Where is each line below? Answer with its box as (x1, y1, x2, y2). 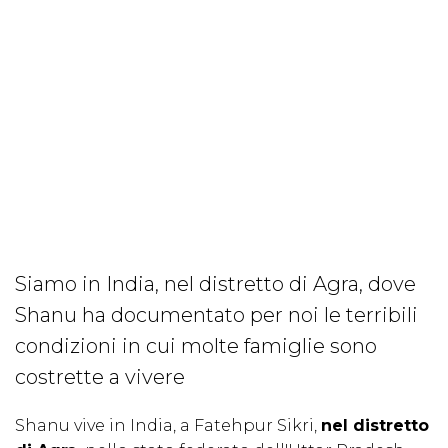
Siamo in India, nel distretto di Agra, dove (15, 272, 416, 297)
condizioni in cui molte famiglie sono (15, 334, 377, 359)
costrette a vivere (15, 365, 190, 390)
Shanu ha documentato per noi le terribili (15, 303, 418, 328)
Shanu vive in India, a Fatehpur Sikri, (15, 416, 321, 436)
